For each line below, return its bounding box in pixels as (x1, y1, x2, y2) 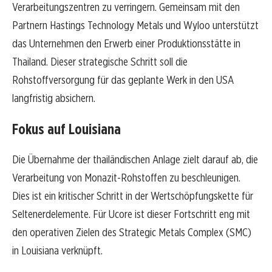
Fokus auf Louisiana (12, 120, 121, 138)
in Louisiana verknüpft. (12, 243, 103, 258)
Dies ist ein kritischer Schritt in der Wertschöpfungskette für (12, 189, 253, 203)
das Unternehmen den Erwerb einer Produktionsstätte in (12, 36, 240, 51)
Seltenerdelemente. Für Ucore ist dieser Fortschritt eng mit (12, 207, 250, 222)
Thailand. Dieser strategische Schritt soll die (12, 55, 188, 69)
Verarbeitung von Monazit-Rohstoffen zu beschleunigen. (12, 171, 240, 185)
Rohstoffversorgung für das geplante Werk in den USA (12, 73, 234, 87)
